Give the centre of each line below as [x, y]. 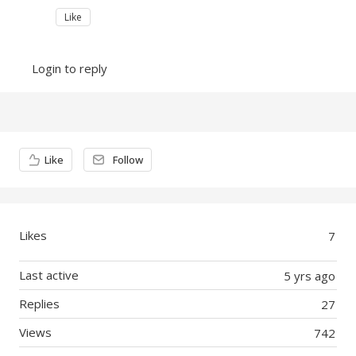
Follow [128, 159]
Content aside [64, 148]
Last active [49, 275]
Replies [39, 303]
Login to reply [70, 68]
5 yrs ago [310, 275]
